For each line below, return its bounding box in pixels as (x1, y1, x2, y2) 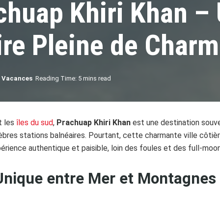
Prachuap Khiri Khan (56, 118, 131, 127)
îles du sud (14, 118, 53, 127)
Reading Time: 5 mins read (35, 75, 111, 82)
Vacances (1, 75, 32, 82)
